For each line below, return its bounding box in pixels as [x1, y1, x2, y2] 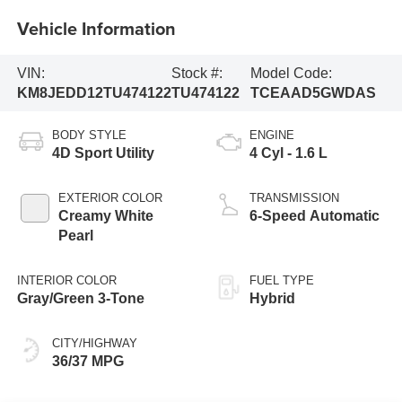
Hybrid [249, 291, 295, 307]
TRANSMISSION [249, 191, 339, 205]
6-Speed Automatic [249, 208, 380, 224]
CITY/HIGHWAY [51, 336, 137, 351]
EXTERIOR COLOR [57, 191, 162, 205]
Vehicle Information [16, 14, 176, 41]
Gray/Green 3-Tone [16, 291, 144, 307]
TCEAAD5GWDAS [249, 84, 376, 100]
